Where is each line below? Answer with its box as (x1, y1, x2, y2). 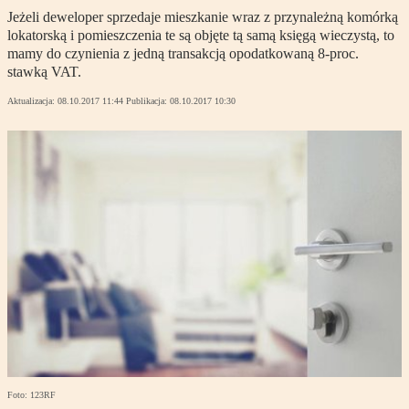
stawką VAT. (7, 64, 81, 80)
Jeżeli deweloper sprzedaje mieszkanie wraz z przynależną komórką (7, 9, 398, 26)
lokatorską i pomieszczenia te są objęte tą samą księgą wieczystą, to (7, 27, 394, 44)
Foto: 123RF (7, 390, 56, 401)
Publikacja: (126, 96, 170, 107)
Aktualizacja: (7, 96, 58, 107)
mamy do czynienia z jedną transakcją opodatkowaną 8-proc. (7, 46, 359, 62)
